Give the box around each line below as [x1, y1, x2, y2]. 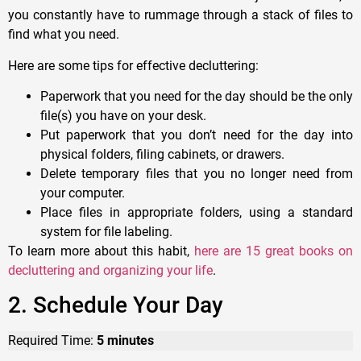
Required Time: [8, 333, 97, 349]
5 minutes [97, 333, 154, 349]
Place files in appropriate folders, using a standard [40, 205, 353, 221]
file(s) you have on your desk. [40, 108, 206, 124]
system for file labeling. [40, 224, 172, 240]
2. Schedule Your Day [8, 292, 223, 319]
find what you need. [8, 27, 119, 43]
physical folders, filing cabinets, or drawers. [40, 147, 284, 163]
